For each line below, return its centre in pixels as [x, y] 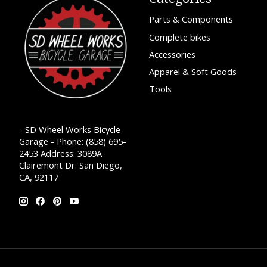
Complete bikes [179, 37]
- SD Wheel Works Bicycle [70, 130]
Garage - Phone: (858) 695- [73, 142]
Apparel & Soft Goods [193, 71]
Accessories [172, 54]
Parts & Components [191, 19]
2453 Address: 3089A [60, 153]
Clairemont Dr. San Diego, [71, 165]
